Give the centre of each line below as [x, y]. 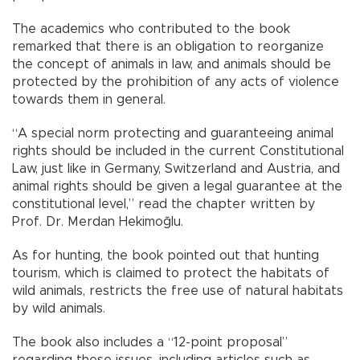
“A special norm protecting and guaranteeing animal [173, 133]
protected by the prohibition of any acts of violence [176, 82]
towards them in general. [89, 99]
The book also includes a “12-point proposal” [150, 342]
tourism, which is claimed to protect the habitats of [171, 273]
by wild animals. [59, 308]
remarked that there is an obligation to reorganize [168, 46]
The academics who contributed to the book [151, 29]
